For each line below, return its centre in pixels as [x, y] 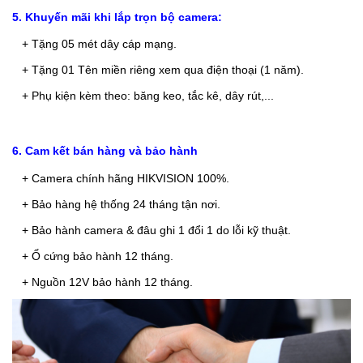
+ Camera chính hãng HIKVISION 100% [119, 179]
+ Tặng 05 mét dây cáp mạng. [99, 44]
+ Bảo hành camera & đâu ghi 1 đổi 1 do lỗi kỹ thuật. [152, 231]
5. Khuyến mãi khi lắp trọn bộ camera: [117, 17]
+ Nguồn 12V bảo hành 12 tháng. [102, 282]
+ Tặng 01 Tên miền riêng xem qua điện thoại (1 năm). [163, 70]
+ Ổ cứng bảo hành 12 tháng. [93, 256]
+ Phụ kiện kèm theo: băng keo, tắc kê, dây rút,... [148, 96]
